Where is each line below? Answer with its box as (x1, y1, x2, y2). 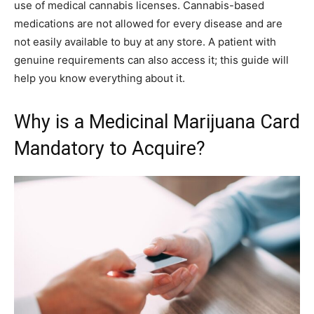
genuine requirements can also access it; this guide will (14, 53, 289, 67)
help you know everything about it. (14, 71, 185, 85)
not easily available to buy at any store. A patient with (14, 34, 276, 48)
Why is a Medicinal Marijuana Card (14, 110, 300, 133)
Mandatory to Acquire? (14, 137, 205, 160)
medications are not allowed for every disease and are (14, 16, 282, 30)
